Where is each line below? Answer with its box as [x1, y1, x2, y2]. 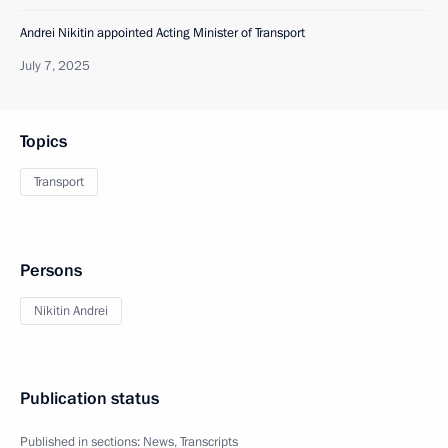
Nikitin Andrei [34, 302, 108, 321]
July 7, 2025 [20, 57, 90, 76]
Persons [20, 259, 82, 283]
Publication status [20, 387, 159, 411]
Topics [20, 130, 67, 154]
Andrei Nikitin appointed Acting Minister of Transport [20, 24, 305, 43]
